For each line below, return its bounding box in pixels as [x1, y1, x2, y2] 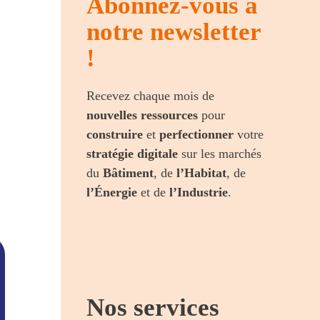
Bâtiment [103, 165, 154, 180]
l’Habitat [176, 165, 227, 180]
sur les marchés [178, 146, 262, 161]
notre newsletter [86, 17, 261, 46]
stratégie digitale [86, 146, 179, 161]
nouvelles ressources [86, 107, 199, 122]
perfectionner [159, 126, 234, 141]
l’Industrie [169, 184, 229, 199]
